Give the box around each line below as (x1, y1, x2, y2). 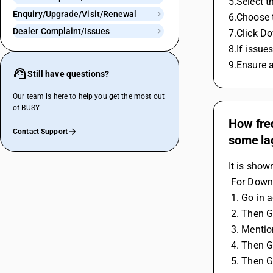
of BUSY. (13, 104, 41, 112)
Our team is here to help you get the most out (13, 92, 165, 101)
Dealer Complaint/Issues (13, 26, 110, 36)
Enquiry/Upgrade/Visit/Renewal (13, 9, 137, 19)
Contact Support (13, 127, 68, 136)
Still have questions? (27, 69, 110, 79)
